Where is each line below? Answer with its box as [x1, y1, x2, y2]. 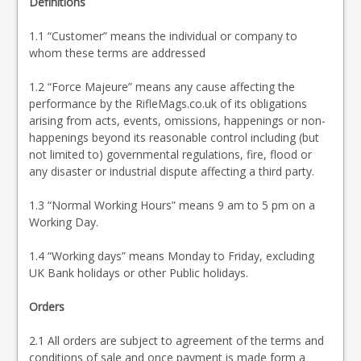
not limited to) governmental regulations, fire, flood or [29, 147, 312, 162]
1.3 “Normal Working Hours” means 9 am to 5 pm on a [29, 197, 315, 213]
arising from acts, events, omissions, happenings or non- [29, 113, 326, 128]
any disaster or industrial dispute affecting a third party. [29, 164, 314, 179]
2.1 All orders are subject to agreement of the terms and [29, 333, 324, 348]
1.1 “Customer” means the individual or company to [29, 28, 297, 44]
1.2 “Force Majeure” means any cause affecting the [29, 79, 295, 94]
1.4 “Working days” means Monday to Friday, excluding [29, 248, 314, 263]
